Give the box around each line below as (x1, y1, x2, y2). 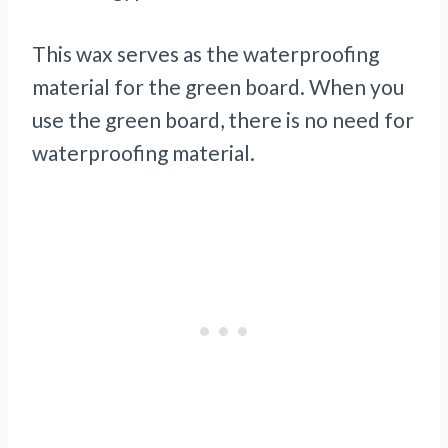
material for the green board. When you (32, 74, 404, 100)
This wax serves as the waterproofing (32, 41, 379, 67)
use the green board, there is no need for (32, 107, 414, 133)
